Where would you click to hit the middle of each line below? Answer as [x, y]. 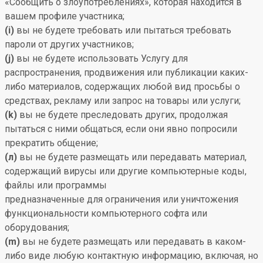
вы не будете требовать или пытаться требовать [123, 30]
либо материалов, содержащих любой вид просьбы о [122, 87]
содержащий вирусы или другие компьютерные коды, [126, 171]
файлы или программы [56, 185]
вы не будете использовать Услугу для [101, 58]
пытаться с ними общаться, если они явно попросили [121, 129]
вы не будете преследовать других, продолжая [122, 115]
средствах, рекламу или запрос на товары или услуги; [123, 101]
